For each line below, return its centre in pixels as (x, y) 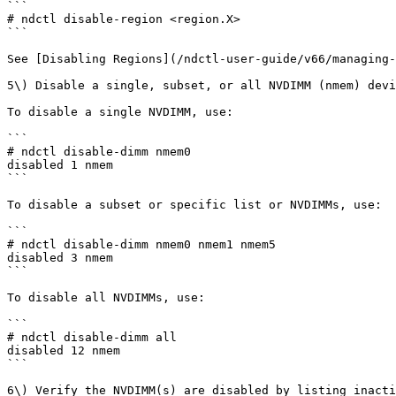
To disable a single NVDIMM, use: (120, 112)
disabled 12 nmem (64, 350)
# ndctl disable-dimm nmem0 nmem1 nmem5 (141, 244)
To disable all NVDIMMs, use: (106, 297)
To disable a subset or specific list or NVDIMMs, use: (194, 205)
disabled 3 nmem (60, 258)
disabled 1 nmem (60, 165)
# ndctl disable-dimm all (92, 337)
